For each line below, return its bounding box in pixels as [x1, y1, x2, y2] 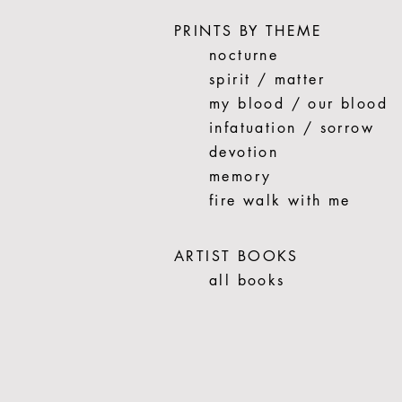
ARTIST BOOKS [174, 247, 299, 266]
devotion [209, 143, 279, 162]
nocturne [209, 46, 279, 65]
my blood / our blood [209, 94, 388, 113]
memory [209, 167, 272, 186]
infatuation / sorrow [209, 118, 374, 137]
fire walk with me [209, 191, 351, 210]
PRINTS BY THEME [174, 22, 322, 40]
